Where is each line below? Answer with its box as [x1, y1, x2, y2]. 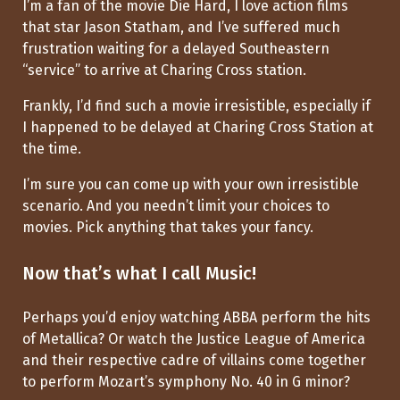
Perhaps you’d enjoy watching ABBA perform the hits [22, 309, 371, 327]
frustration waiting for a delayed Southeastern [22, 40, 329, 58]
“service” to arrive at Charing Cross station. [22, 62, 306, 79]
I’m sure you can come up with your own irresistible [22, 176, 359, 194]
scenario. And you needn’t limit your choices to [22, 197, 329, 215]
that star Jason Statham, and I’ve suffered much [22, 19, 340, 37]
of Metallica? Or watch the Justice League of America [22, 330, 365, 348]
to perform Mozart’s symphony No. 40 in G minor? [22, 373, 350, 391]
